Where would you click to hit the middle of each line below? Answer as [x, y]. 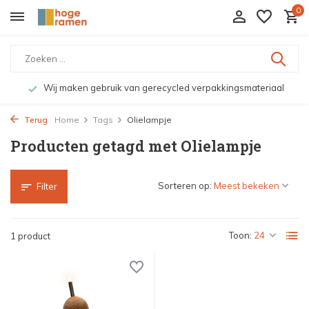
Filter [47, 186]
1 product [30, 236]
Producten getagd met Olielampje [136, 146]
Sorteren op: [185, 186]
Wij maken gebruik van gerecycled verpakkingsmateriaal [162, 88]
